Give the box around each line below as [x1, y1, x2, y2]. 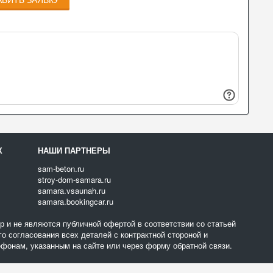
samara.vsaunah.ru [38, 185, 106, 196]
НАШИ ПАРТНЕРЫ [38, 144, 111, 156]
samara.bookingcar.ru [38, 196, 114, 207]
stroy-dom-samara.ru [38, 174, 112, 185]
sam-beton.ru [38, 163, 85, 174]
